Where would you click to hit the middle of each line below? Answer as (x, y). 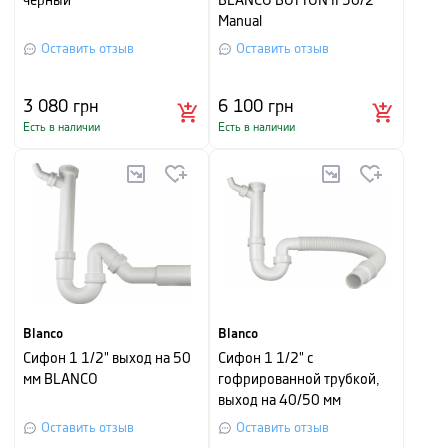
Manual (240, 22)
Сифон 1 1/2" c (265, 359)
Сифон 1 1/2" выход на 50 (107, 359)
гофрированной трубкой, (299, 380)
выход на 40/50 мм (279, 401)
